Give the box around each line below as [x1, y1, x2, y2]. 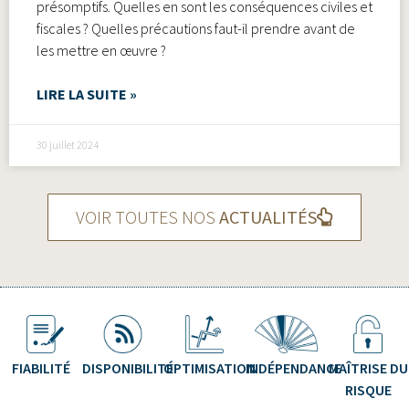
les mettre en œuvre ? [37, 40, 166, 59]
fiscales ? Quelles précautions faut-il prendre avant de [37, 18, 355, 37]
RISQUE [344, 380, 392, 401]
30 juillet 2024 [37, 137, 99, 153]
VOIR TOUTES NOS [76, 204, 219, 228]
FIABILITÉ [11, 358, 70, 379]
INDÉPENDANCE [245, 358, 341, 379]
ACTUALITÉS [219, 204, 317, 228]
